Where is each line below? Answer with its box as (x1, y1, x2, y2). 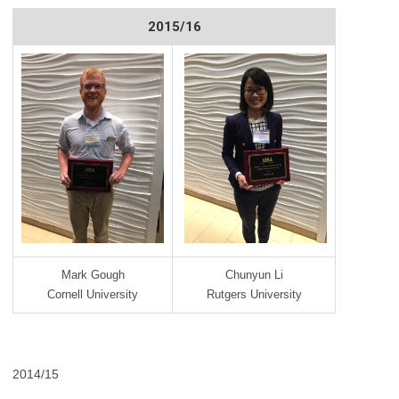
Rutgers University (206, 288, 302, 301)
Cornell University (47, 288, 138, 301)
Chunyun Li (224, 268, 283, 281)
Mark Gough (61, 268, 125, 281)
